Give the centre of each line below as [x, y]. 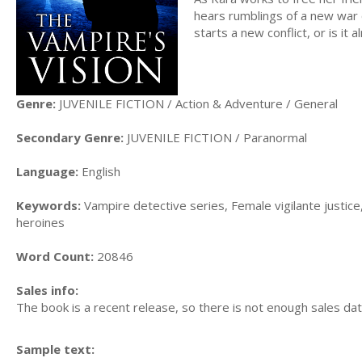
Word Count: [55, 256]
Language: [47, 171]
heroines [40, 222]
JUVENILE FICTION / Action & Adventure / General [197, 103]
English [99, 171]
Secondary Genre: [70, 137]
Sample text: [55, 349]
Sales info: [47, 290]
